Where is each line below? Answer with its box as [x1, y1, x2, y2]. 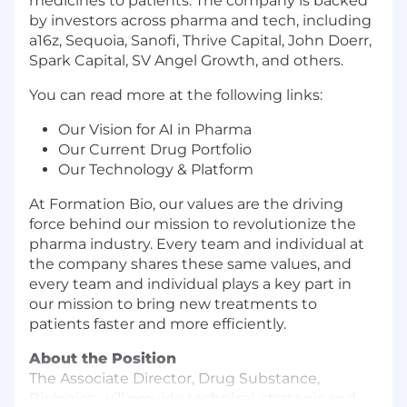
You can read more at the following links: [29, 85, 323, 104]
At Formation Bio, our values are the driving [29, 194, 343, 213]
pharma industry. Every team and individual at [29, 234, 364, 253]
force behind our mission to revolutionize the [29, 214, 356, 233]
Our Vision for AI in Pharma [58, 120, 252, 138]
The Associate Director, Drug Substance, [29, 369, 320, 387]
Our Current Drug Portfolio [58, 140, 252, 158]
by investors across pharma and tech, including [29, 11, 372, 29]
